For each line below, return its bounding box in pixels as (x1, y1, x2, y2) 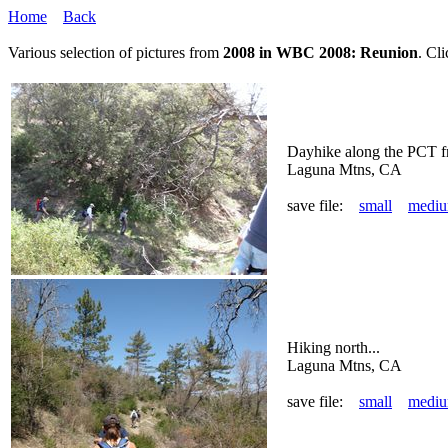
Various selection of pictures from (8, 44, 223, 61)
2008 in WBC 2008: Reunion (223, 44, 418, 61)
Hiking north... (287, 339, 380, 356)
